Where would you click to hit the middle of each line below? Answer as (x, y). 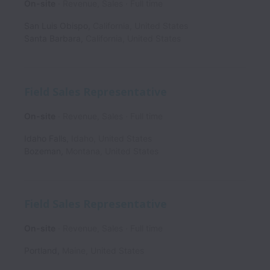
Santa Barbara (52, 39)
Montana (83, 151)
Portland (41, 251)
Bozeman (42, 151)
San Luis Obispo (56, 26)
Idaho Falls (45, 138)
